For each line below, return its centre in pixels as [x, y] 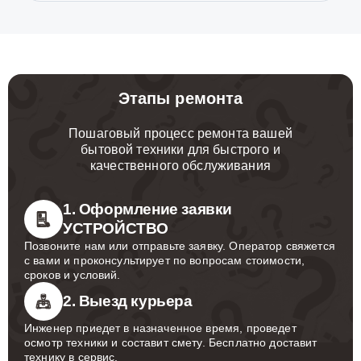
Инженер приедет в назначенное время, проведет [160, 328]
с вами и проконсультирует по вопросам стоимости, [165, 260]
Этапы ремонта [180, 98]
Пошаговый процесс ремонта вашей [180, 133]
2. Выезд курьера [128, 301]
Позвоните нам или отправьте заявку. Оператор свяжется [180, 246]
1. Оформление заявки [148, 209]
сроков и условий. [73, 275]
